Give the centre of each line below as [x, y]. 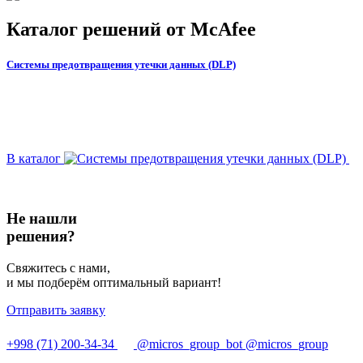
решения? [41, 237]
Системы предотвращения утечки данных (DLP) [121, 65]
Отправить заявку [56, 310]
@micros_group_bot [190, 344]
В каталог [34, 158]
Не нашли [42, 219]
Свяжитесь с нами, [58, 268]
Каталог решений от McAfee [131, 30]
